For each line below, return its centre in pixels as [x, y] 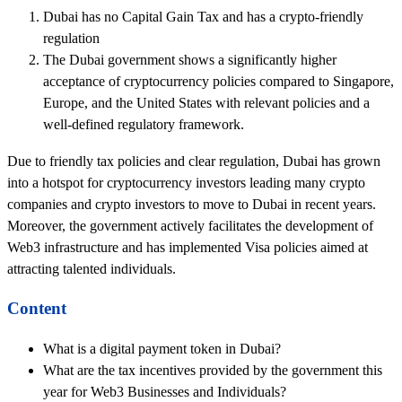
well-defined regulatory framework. [144, 125]
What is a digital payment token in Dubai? [162, 349]
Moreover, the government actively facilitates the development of [190, 225]
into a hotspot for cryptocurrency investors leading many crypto [186, 182]
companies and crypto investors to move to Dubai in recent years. [192, 204]
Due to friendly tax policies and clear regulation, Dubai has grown [194, 161]
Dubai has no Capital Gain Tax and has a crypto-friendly [203, 17]
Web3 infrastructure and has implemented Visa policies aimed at [188, 247]
